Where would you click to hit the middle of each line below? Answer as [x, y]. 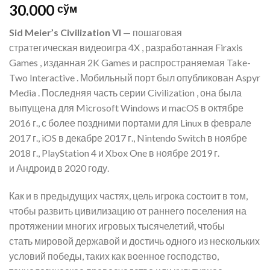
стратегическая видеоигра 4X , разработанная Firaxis [126, 48]
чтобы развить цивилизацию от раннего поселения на [128, 211]
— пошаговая [152, 33]
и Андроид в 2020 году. [59, 168]
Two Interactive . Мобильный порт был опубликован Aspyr [135, 78]
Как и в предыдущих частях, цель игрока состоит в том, [128, 196]
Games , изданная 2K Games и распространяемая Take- [130, 63]
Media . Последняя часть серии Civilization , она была [125, 93]
